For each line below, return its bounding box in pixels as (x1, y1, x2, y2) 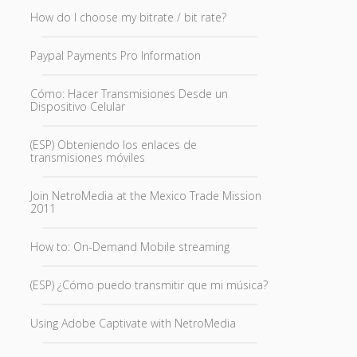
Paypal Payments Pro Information (29, 48, 201, 63)
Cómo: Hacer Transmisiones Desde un (29, 86, 228, 101)
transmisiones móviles (29, 150, 145, 165)
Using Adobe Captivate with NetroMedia (29, 316, 236, 331)
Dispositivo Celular (29, 99, 125, 114)
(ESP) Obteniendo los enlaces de (29, 137, 197, 152)
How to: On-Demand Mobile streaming (29, 239, 229, 254)
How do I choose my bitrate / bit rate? (29, 10, 226, 25)
